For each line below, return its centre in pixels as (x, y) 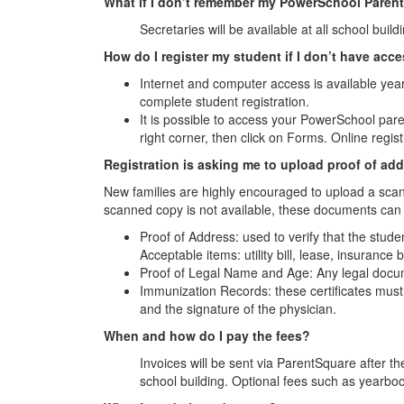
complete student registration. (225, 101)
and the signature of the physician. (238, 308)
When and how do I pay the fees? (207, 335)
